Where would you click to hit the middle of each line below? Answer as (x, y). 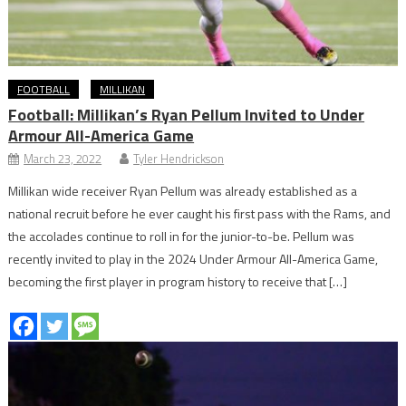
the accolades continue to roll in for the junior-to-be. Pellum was (182, 237)
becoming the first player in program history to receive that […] (178, 282)
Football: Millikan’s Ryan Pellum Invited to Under (187, 115)
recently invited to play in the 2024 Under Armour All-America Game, (193, 259)
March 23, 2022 (63, 159)
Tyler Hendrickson (179, 159)
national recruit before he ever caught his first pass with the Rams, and (200, 214)
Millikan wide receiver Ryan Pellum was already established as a (183, 191)
